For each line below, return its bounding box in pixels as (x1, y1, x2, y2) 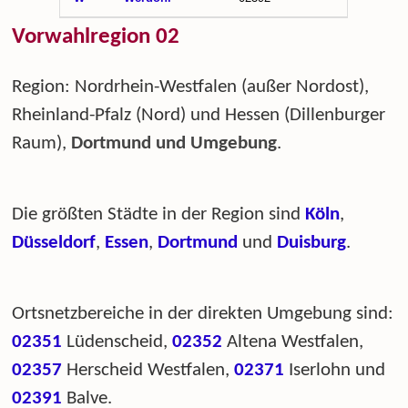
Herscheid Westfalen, (62, 360, 235, 380)
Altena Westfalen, (222, 331, 364, 352)
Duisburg (277, 232, 347, 252)
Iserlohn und (284, 360, 386, 380)
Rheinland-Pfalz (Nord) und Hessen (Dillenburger (12, 105, 386, 125)
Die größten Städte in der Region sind (12, 204, 306, 224)
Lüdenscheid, (62, 331, 173, 352)
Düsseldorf (12, 232, 97, 252)
